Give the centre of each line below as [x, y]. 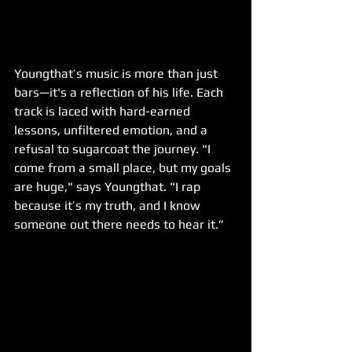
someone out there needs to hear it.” [119, 224]
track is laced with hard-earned [104, 111]
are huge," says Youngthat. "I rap [109, 186]
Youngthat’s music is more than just [117, 73]
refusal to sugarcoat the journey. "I [114, 148]
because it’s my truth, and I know [109, 205]
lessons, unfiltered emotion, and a [112, 130]
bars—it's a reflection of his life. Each [120, 92]
